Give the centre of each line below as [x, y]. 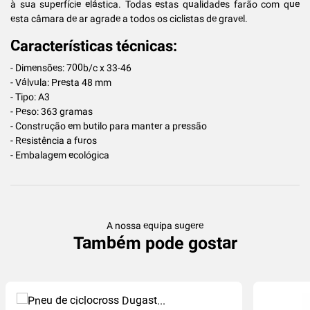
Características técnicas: [94, 46]
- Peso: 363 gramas [52, 111]
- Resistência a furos [54, 140]
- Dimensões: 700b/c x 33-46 [71, 67]
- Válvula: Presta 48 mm [61, 82]
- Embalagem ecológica [60, 155]
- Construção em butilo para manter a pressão [109, 126]
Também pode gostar [155, 243]
